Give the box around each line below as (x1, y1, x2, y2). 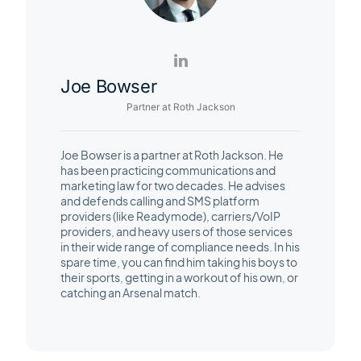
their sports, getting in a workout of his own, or (60, 269, 298, 284)
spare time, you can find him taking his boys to (60, 254, 297, 269)
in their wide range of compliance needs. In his (60, 239, 300, 254)
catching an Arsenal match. (60, 284, 201, 300)
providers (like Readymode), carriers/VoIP (60, 208, 280, 223)
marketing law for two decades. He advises (60, 177, 285, 193)
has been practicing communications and (60, 162, 276, 177)
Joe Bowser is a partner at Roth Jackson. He (60, 147, 284, 162)
